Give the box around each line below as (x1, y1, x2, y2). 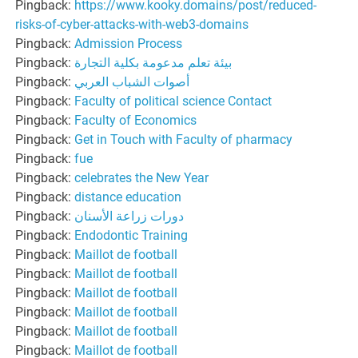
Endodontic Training (74, 227, 189, 243)
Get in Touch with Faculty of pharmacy (74, 131, 293, 147)
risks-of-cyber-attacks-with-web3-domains (15, 16, 249, 32)
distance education (74, 189, 182, 205)
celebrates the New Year (74, 169, 209, 185)
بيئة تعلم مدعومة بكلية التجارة (74, 54, 233, 70)
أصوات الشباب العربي (74, 74, 190, 89)
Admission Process (74, 35, 183, 51)
